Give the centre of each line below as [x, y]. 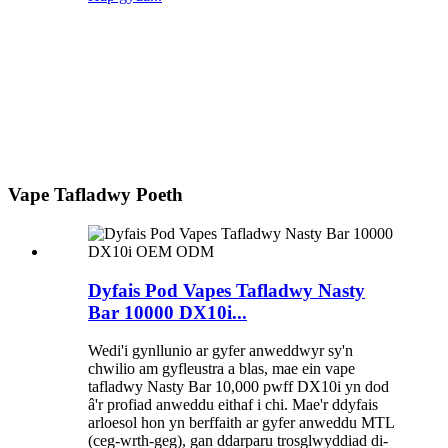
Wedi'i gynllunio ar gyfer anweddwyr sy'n [220, 351]
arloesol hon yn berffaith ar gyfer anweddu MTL [241, 423]
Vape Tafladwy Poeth [95, 195]
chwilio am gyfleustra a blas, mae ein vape [221, 369]
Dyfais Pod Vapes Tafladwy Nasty [226, 290]
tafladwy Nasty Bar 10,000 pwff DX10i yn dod [238, 387]
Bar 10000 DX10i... [167, 312]
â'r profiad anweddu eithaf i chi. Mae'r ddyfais [233, 405]
